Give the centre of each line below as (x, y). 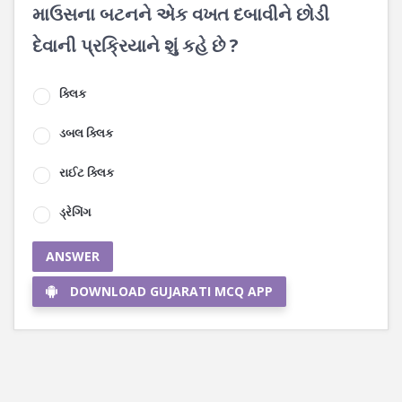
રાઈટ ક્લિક (87, 172)
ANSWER (73, 256)
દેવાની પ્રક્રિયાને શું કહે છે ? (135, 45)
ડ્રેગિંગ (75, 212)
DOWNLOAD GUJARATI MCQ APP (171, 291)
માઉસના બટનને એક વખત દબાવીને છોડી (181, 14)
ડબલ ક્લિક (86, 133)
